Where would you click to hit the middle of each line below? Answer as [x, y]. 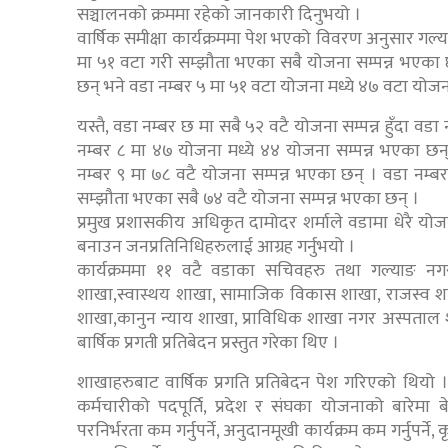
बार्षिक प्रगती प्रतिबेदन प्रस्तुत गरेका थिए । [208, 343]
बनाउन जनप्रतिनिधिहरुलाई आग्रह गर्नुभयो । [216, 247]
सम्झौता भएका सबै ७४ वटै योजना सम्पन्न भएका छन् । [248, 199]
